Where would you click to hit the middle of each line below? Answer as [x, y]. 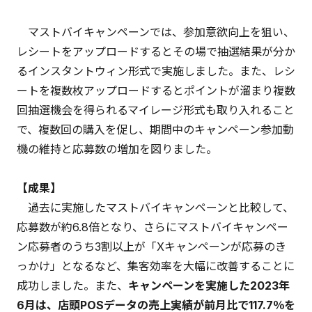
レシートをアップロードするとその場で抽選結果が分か [156, 51]
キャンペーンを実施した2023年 [209, 286]
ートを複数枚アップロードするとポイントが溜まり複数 [156, 90]
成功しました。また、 [72, 286]
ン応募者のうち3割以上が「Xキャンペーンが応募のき [151, 247]
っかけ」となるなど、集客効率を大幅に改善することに [156, 266]
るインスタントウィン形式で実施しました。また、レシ [156, 71]
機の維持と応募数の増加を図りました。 [117, 149]
